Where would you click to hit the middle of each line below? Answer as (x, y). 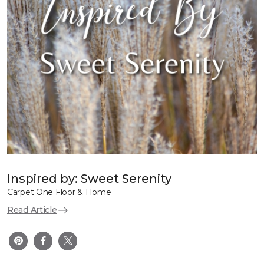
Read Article (32, 210)
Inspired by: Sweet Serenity (89, 179)
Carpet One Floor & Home (59, 192)
